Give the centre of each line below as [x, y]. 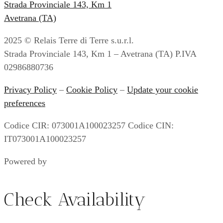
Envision [65, 161]
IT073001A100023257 [45, 139]
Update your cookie [163, 89]
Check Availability [75, 199]
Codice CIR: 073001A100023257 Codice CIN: [89, 125]
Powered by [27, 161]
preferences [25, 103]
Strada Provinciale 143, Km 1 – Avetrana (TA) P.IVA [100, 54]
